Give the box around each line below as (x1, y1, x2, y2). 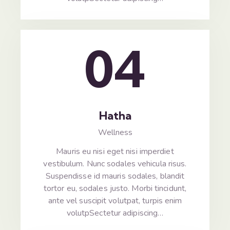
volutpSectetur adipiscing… (66, 207, 164, 219)
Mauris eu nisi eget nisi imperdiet (56, 145, 174, 157)
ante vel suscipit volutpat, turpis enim (48, 195, 182, 206)
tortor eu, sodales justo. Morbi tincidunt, (43, 182, 187, 194)
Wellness (98, 126, 132, 138)
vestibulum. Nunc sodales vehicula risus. (43, 158, 187, 169)
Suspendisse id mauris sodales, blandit (45, 170, 185, 182)
